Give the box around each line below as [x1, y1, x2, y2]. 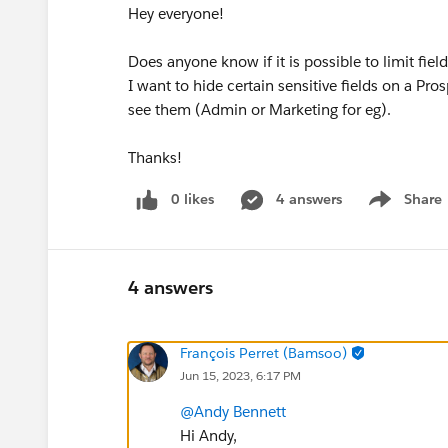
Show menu [362, 200, 443, 219]
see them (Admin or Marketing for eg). [128, 100, 391, 119]
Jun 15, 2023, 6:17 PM [180, 366, 301, 384]
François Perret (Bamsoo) [180, 343, 347, 362]
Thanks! [128, 148, 182, 167]
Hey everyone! [128, 4, 228, 23]
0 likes [171, 190, 214, 208]
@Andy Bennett [180, 401, 286, 421]
